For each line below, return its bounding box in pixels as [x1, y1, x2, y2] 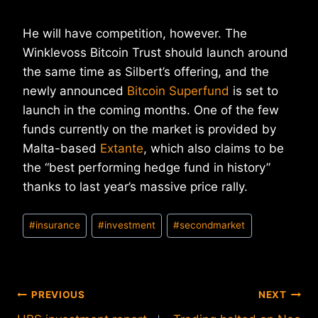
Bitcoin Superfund [127, 84, 229, 99]
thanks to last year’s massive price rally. [23, 180, 248, 194]
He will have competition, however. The [23, 26, 247, 41]
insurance [35, 219, 81, 231]
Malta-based [23, 141, 100, 156]
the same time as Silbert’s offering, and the [23, 65, 269, 79]
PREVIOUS [31, 289, 85, 301]
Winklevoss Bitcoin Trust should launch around [23, 45, 288, 60]
